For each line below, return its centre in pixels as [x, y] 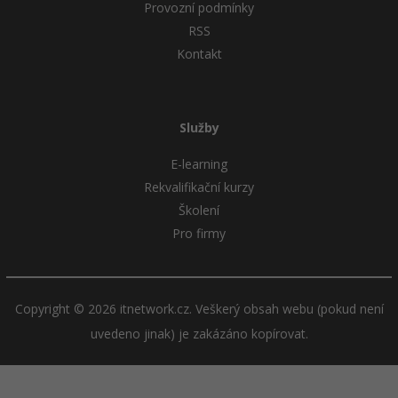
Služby [199, 127]
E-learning [199, 164]
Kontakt [199, 54]
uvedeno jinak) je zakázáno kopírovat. [199, 333]
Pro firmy [199, 234]
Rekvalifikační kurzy [199, 187]
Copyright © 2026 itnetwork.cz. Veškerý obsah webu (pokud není [199, 308]
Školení [199, 211]
